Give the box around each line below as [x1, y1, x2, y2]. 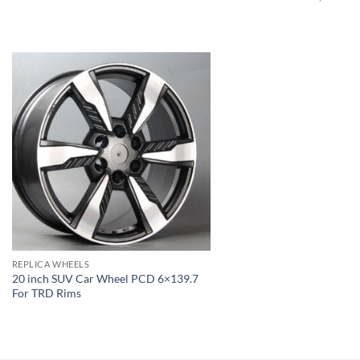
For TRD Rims [11, 285, 81, 300]
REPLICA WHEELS [11, 259, 90, 270]
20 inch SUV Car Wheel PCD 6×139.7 [11, 271, 198, 285]
